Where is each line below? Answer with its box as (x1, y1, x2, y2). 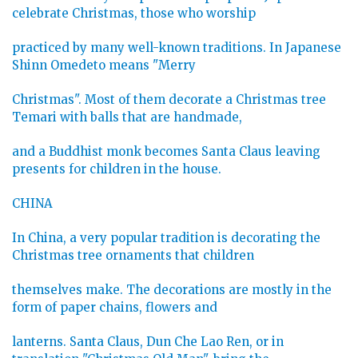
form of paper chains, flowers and (12, 300, 217, 316)
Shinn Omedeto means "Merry (12, 58, 196, 74)
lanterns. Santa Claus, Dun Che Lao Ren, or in (12, 334, 284, 350)
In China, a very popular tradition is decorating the (12, 230, 320, 246)
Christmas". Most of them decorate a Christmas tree (12, 92, 326, 108)
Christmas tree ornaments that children (12, 248, 254, 264)
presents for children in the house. (12, 161, 221, 177)
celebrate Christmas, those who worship (12, 6, 256, 22)
